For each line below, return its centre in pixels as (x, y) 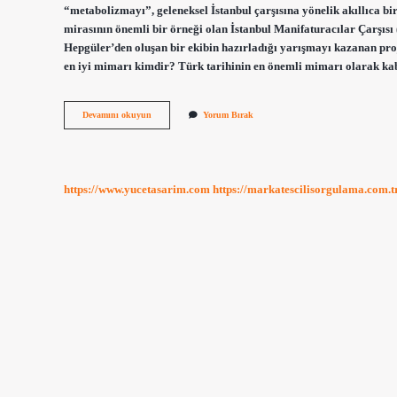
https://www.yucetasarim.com (137, 189)
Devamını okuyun (117, 115)
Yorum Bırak (228, 115)
